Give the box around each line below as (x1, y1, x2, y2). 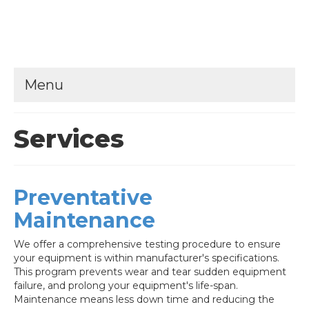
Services (14, 123, 124, 154)
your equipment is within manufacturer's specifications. (14, 252, 279, 265)
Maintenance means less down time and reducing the (14, 293, 275, 306)
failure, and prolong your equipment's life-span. (14, 279, 238, 292)
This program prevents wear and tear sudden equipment (14, 266, 286, 279)
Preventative (14, 185, 152, 210)
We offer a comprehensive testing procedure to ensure (14, 238, 281, 251)
